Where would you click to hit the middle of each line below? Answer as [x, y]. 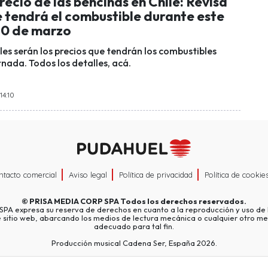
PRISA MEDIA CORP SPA [74, 201]
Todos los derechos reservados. [183, 201]
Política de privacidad [156, 175]
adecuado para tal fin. [134, 226]
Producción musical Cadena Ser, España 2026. [134, 243]
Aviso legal [88, 175]
